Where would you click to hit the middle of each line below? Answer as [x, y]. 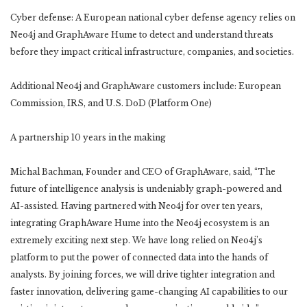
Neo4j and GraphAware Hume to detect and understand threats [142, 34]
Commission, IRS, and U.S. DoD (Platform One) [111, 103]
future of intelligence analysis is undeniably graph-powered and [146, 188]
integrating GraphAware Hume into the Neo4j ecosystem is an [140, 223]
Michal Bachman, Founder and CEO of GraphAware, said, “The [143, 171]
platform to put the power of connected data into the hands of [139, 257]
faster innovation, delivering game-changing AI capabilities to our [149, 291]
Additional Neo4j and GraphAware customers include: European [146, 86]
